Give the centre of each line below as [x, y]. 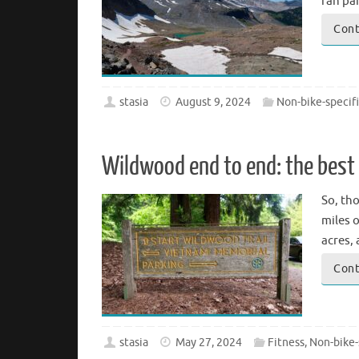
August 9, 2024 [214, 103]
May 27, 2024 [209, 343]
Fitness [286, 343]
